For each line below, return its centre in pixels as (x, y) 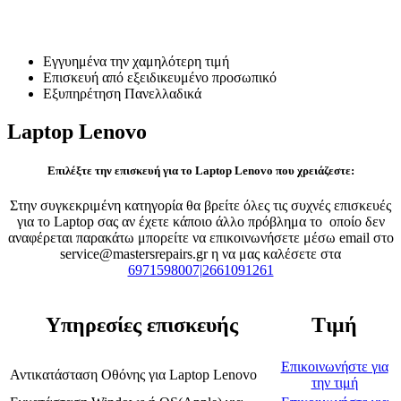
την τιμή (334, 383)
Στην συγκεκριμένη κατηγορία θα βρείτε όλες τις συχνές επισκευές (200, 206)
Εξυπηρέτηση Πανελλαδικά (122, 93)
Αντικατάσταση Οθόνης (77, 375)
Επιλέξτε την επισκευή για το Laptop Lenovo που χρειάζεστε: (200, 170)
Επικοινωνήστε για (334, 367)
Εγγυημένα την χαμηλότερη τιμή (136, 61)
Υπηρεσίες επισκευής (142, 325)
